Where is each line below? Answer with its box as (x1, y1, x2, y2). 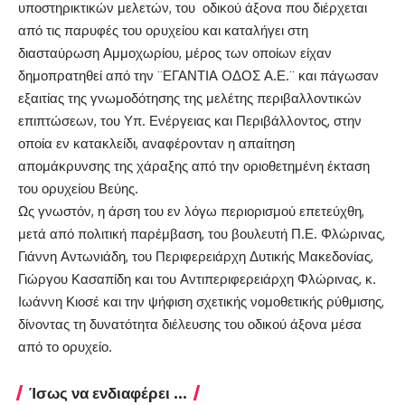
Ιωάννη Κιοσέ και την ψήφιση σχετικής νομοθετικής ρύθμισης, (18, 292, 384, 310)
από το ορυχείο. (18, 337, 112, 355)
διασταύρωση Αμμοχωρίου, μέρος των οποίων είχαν (18, 43, 332, 61)
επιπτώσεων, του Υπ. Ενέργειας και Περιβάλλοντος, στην (18, 111, 362, 129)
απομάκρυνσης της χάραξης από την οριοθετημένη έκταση (18, 156, 370, 174)
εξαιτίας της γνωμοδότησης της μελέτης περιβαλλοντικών (18, 89, 362, 107)
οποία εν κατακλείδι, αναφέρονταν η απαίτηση (18, 134, 295, 152)
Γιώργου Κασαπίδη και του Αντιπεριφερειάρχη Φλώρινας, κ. (18, 269, 376, 287)
